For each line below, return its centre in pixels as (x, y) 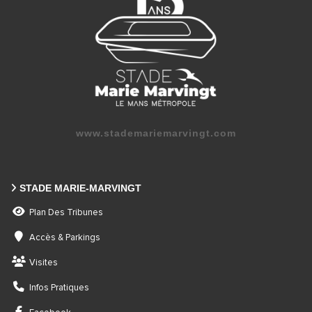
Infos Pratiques (59, 288)
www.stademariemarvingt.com (156, 133)
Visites (44, 263)
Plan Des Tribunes (66, 213)
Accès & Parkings (65, 238)
